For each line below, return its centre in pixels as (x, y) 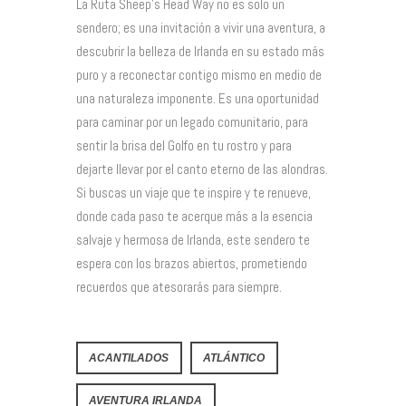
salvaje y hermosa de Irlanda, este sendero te (193, 239)
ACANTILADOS (129, 358)
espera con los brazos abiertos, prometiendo (192, 263)
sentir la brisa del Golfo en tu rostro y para (184, 145)
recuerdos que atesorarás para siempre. (179, 286)
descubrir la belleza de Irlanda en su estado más (200, 51)
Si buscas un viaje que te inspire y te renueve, (193, 192)
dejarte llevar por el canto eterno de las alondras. (202, 169)
